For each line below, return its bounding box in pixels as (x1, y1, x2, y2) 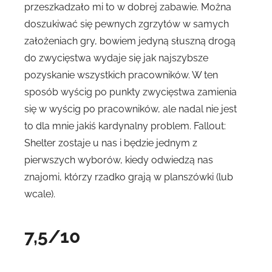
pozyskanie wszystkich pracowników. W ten (24, 69, 218, 81)
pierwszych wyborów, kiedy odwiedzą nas (24, 154, 213, 166)
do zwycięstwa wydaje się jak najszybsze (24, 52, 208, 64)
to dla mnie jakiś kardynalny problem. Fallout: (24, 120, 226, 132)
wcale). (24, 188, 55, 200)
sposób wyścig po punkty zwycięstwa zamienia (24, 86, 237, 98)
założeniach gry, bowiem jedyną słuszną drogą (24, 35, 236, 47)
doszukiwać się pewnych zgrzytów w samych (24, 18, 229, 30)
